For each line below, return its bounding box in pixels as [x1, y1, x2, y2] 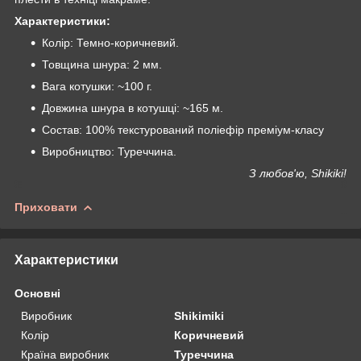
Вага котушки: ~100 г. [42, 79, 152, 93]
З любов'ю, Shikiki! [249, 166, 346, 180]
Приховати [15, 200, 77, 214]
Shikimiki [174, 309, 225, 322]
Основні [15, 286, 60, 300]
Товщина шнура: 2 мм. [42, 57, 162, 71]
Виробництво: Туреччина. [42, 144, 176, 158]
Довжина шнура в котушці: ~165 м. [42, 101, 223, 114]
